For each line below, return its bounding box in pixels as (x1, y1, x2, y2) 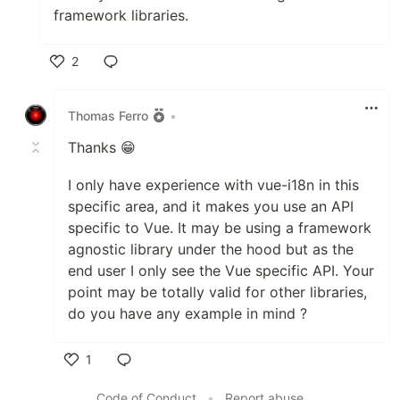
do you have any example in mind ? (68, 304, 307, 322)
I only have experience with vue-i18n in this (68, 176, 359, 194)
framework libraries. (54, 6, 188, 24)
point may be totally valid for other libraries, (68, 283, 367, 301)
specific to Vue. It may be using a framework (68, 219, 371, 237)
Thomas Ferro (68, 107, 148, 123)
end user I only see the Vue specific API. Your (68, 262, 374, 279)
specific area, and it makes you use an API (68, 197, 354, 215)
